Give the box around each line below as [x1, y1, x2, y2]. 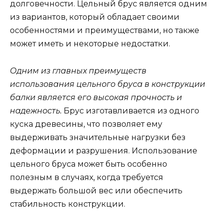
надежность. [10, 106, 62, 115]
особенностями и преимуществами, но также [10, 26, 199, 36]
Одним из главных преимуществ [10, 66, 147, 75]
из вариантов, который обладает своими [10, 12, 180, 22]
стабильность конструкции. [10, 199, 125, 209]
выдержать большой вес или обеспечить [10, 185, 183, 195]
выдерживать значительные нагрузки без [10, 132, 185, 142]
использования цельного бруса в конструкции [10, 79, 205, 89]
